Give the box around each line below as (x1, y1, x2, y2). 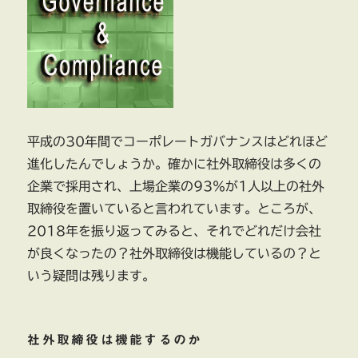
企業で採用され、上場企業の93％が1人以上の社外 (27, 180, 325, 193)
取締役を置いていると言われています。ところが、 (27, 202, 322, 216)
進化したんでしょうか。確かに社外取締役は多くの (27, 157, 322, 171)
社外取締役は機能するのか (27, 333, 203, 347)
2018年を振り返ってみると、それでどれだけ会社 (27, 225, 322, 238)
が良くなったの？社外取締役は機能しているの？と (27, 247, 322, 261)
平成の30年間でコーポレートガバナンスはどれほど (27, 135, 328, 149)
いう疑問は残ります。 (27, 269, 156, 283)
